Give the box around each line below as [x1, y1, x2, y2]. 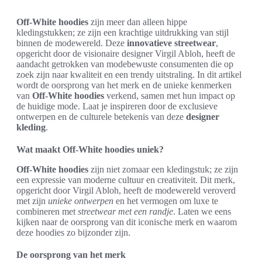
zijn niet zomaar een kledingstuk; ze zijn [88, 164, 238, 174]
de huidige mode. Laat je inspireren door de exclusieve [16, 101, 218, 111]
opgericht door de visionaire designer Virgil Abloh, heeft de [16, 49, 235, 58]
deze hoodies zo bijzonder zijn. [16, 227, 130, 237]
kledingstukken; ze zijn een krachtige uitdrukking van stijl [16, 27, 229, 37]
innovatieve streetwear [127, 38, 216, 48]
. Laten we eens [173, 206, 231, 216]
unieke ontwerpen [48, 196, 113, 206]
